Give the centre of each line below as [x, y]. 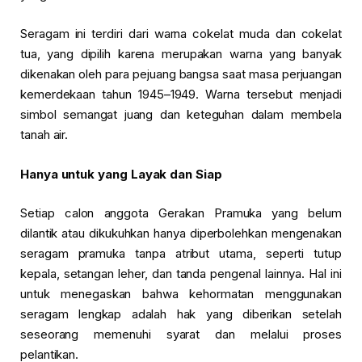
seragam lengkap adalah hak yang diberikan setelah [181, 314]
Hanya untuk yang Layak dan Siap [121, 174]
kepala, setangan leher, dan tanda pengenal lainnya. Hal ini [181, 273]
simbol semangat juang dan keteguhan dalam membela [181, 115]
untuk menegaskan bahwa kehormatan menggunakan [181, 293]
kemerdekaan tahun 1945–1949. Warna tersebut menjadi [181, 95]
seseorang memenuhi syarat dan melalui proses [181, 334]
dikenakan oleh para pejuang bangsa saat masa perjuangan [181, 74]
